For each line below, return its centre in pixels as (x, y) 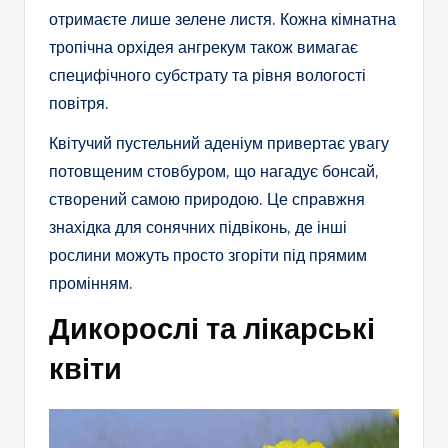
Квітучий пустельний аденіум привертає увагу (219, 143)
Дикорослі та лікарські (212, 329)
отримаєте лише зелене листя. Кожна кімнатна (222, 19)
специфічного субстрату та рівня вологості (207, 75)
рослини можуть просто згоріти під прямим (208, 255)
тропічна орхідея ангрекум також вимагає (203, 47)
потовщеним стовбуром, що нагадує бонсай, (214, 171)
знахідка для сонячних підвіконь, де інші (198, 227)
